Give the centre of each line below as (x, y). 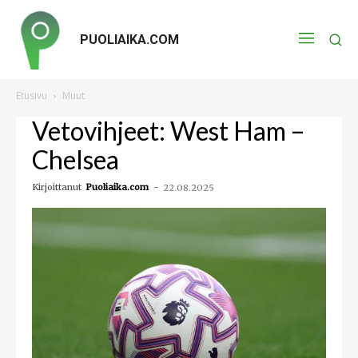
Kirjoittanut (57, 187)
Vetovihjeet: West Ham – (169, 131)
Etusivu (32, 95)
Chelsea (76, 159)
